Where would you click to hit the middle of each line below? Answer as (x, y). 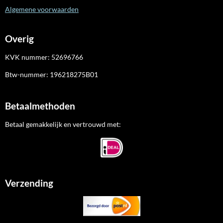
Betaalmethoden (40, 106)
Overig (19, 39)
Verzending (29, 183)
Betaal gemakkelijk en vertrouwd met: (63, 124)
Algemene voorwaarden (42, 9)
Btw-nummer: (27, 74)
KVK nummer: (28, 57)
